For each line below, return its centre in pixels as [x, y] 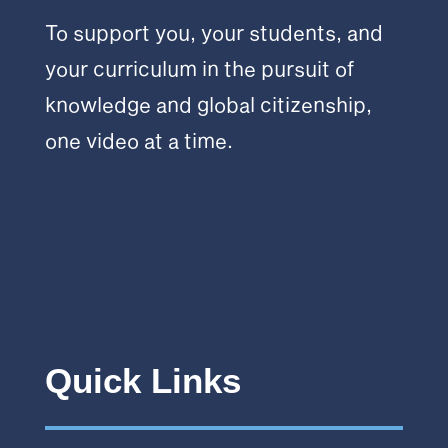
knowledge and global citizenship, [208, 103]
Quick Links [142, 380]
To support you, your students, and [213, 31]
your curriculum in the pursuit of [199, 67]
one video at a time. [138, 139]
